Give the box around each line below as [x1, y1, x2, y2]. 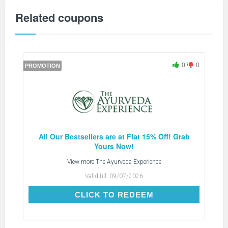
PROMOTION [25, 62, 60, 69]
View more [67, 158, 96, 165]
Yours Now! [94, 140, 134, 151]
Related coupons [15, 9, 103, 25]
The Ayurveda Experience [95, 158, 161, 165]
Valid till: [85, 172, 109, 180]
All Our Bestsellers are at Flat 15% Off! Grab [38, 131, 190, 141]
